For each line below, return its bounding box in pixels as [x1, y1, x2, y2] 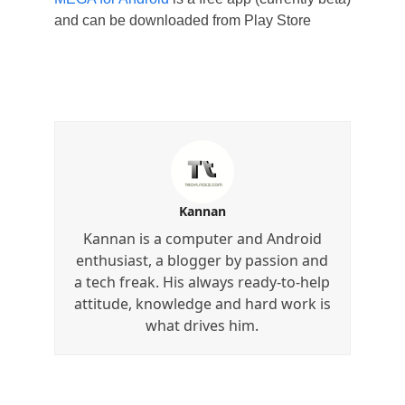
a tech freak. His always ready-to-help [74, 271, 331, 292]
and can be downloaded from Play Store [53, 12, 311, 28]
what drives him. [146, 315, 259, 335]
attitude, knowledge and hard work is [73, 293, 331, 314]
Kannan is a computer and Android [82, 228, 322, 249]
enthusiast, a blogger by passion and [76, 250, 329, 270]
